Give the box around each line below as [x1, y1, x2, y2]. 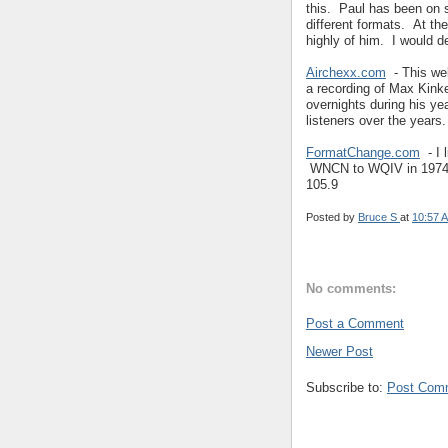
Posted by [306, 211, 358, 224]
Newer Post [306, 343, 373, 359]
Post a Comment [306, 315, 404, 331]
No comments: [306, 281, 396, 297]
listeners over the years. [306, 112, 446, 128]
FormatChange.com [306, 144, 420, 160]
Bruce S [358, 211, 400, 224]
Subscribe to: [306, 379, 387, 395]
